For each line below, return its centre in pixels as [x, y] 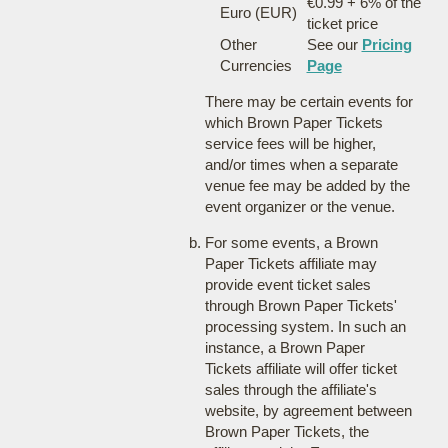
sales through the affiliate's [290, 389]
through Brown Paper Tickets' [300, 305]
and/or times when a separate [301, 164]
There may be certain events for [308, 101]
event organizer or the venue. [299, 206]
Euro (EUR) [258, 12]
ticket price [342, 23]
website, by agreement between [308, 410]
